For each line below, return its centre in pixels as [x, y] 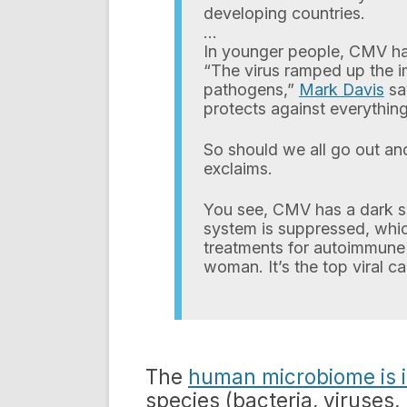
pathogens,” [251, 89]
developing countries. [284, 13]
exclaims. [238, 169]
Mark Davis [341, 89]
